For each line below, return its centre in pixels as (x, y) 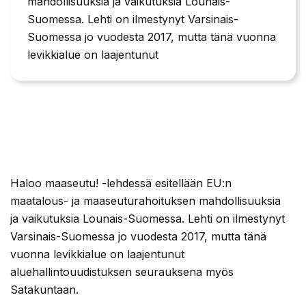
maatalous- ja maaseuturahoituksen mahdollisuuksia (145, 201)
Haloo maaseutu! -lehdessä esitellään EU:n (121, 183)
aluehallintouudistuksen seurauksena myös (122, 272)
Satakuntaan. (44, 290)
